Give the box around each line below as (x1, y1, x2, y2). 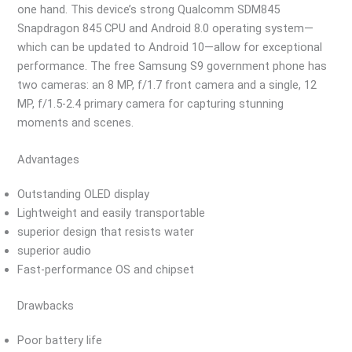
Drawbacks (17, 299, 75, 313)
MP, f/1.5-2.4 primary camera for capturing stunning (17, 97, 284, 112)
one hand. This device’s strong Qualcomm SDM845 (17, 2, 280, 17)
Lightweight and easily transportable (17, 206, 206, 221)
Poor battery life (17, 333, 103, 348)
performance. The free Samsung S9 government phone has (17, 59, 328, 74)
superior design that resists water (17, 225, 195, 240)
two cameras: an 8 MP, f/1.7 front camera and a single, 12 (17, 78, 317, 93)
